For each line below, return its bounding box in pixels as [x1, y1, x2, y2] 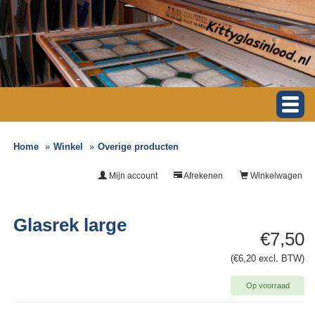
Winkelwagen [248, 171, 302, 181]
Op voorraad [245, 281, 290, 290]
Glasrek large [13, 214, 127, 236]
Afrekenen [182, 171, 223, 181]
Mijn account [107, 171, 157, 181]
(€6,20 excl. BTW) [231, 253, 304, 264]
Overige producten [98, 141, 179, 153]
